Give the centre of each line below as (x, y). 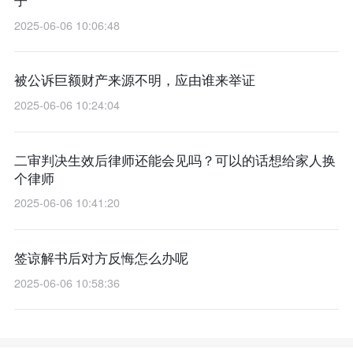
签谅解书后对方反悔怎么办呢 (101, 258)
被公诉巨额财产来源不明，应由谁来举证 (134, 80)
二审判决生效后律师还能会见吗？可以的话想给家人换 (175, 160)
